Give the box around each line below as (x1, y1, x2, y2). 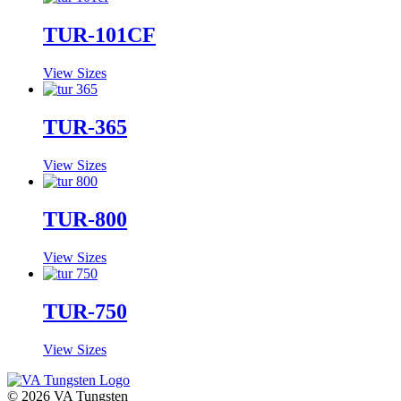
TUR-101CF (43, 23, 156, 47)
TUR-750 (43, 299, 127, 323)
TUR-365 (43, 115, 127, 140)
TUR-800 (43, 207, 127, 231)
